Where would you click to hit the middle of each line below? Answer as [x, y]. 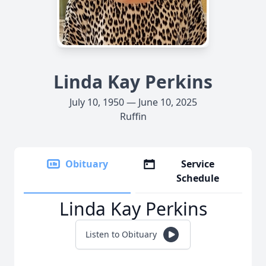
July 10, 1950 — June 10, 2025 [133, 102]
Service [198, 164]
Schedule [198, 178]
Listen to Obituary [121, 234]
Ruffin [133, 116]
